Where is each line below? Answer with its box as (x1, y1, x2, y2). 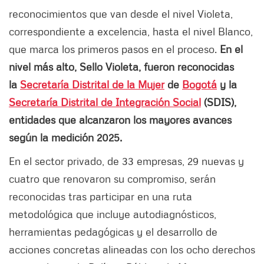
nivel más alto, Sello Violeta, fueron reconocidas (9, 60, 234, 74)
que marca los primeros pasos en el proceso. (9, 42, 220, 56)
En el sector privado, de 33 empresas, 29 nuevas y (9, 154, 244, 168)
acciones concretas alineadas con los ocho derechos (9, 243, 255, 256)
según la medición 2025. (9, 131, 122, 144)
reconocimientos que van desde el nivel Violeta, (9, 7, 233, 21)
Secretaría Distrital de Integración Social (9, 95, 201, 109)
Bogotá (182, 78, 217, 91)
